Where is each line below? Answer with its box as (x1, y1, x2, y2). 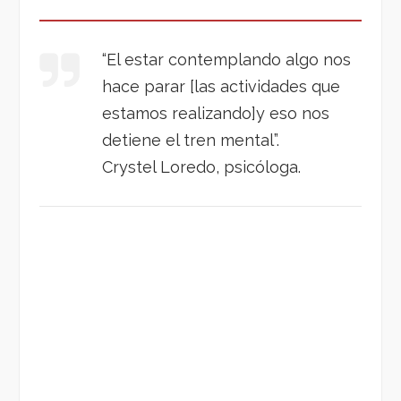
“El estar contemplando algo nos (102, 49, 351, 69)
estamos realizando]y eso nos (102, 103, 329, 123)
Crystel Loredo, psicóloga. (102, 157, 301, 176)
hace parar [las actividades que (102, 76, 340, 96)
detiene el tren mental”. (102, 130, 279, 149)
